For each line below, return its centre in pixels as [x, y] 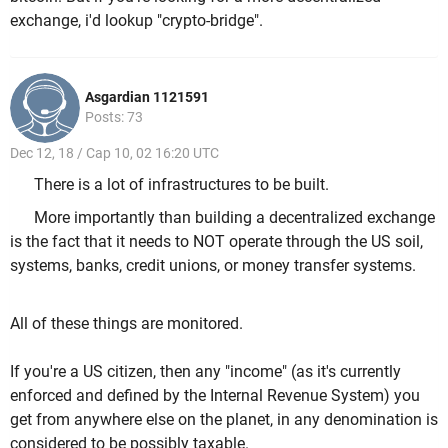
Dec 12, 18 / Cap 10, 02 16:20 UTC [114, 153]
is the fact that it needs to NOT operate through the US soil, [216, 242]
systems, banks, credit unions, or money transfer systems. [215, 266]
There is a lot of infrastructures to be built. [183, 184]
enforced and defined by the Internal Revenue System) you [215, 395]
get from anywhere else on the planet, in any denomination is [224, 419]
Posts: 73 [114, 117]
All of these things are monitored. [126, 323]
